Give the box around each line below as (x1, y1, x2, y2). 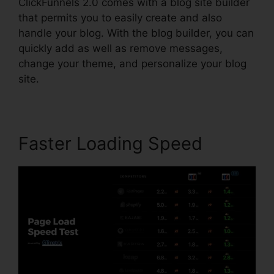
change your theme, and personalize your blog (18, 57, 246, 70)
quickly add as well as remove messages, (18, 42, 223, 54)
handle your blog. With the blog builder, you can (18, 26, 254, 39)
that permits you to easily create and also (18, 11, 222, 24)
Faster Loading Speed (18, 132, 202, 154)
